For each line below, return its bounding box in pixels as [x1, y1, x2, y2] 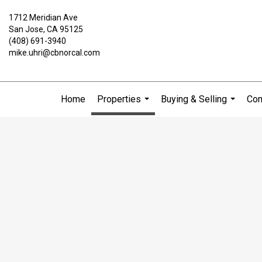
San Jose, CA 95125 [9, 25, 83, 34]
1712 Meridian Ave [9, 13, 78, 22]
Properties [96, 94, 141, 105]
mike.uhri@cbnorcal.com [9, 48, 100, 57]
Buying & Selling [160, 94, 227, 105]
